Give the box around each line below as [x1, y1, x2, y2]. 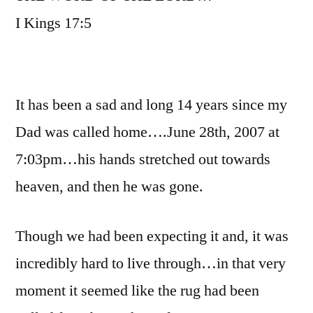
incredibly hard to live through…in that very [15, 253, 286, 273]
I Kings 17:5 [15, 13, 92, 33]
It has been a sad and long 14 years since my [15, 94, 287, 115]
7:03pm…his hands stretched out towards [15, 149, 270, 169]
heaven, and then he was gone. [15, 176, 203, 196]
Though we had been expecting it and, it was [15, 226, 289, 246]
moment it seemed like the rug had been [15, 280, 259, 300]
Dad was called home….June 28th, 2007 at [15, 122, 279, 142]
